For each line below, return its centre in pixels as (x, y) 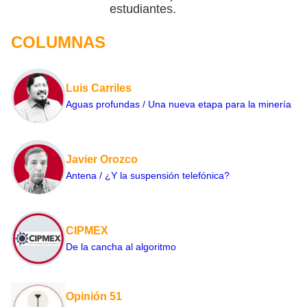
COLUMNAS (58, 42)
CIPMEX (87, 231)
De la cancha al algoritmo (121, 247)
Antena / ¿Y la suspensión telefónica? (148, 176)
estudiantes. (143, 9)
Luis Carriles (99, 88)
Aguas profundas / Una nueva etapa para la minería (179, 105)
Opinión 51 (94, 297)
